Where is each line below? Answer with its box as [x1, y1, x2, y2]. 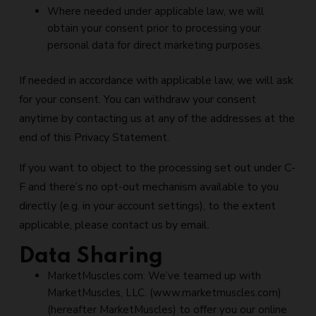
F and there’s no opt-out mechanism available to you [19, 179, 279, 195]
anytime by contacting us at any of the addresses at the [19, 111, 295, 126]
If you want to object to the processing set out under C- [19, 160, 296, 176]
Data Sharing [19, 245, 163, 267]
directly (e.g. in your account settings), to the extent [19, 198, 276, 214]
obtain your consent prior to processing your [47, 21, 261, 35]
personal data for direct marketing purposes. [47, 38, 262, 52]
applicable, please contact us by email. [19, 217, 209, 233]
